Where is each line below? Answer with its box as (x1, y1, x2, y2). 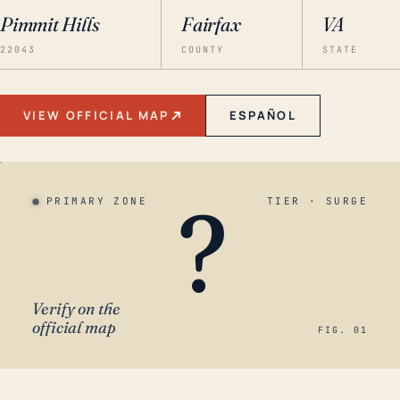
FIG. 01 (318, 324, 368, 336)
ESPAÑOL (229, 107, 297, 123)
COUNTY (181, 44, 225, 55)
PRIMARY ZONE (46, 195, 148, 207)
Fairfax (181, 12, 241, 37)
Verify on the (32, 298, 121, 319)
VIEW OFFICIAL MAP (23, 107, 170, 123)
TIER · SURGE (266, 195, 368, 207)
